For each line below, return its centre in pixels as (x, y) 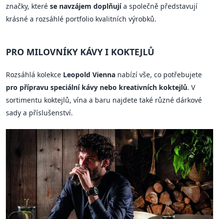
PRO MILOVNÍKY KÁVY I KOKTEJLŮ (80, 52)
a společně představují (159, 6)
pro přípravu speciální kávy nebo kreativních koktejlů (97, 88)
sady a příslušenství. (39, 113)
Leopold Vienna (89, 75)
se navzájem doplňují (86, 6)
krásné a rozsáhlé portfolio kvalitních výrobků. (81, 19)
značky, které (28, 6)
